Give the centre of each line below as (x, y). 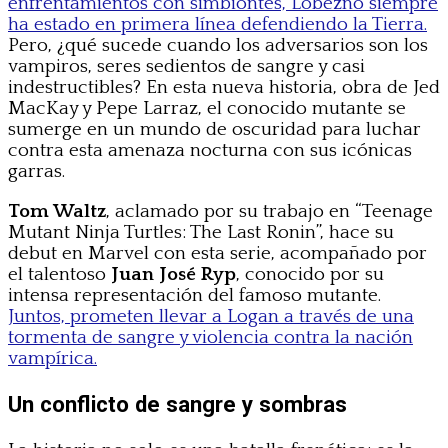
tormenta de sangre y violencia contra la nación (210, 338)
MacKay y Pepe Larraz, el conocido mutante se (207, 109)
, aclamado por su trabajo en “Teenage (269, 212)
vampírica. (52, 359)
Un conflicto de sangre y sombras (177, 404)
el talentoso (59, 275)
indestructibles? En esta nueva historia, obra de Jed (224, 88)
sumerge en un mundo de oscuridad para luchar (214, 130)
